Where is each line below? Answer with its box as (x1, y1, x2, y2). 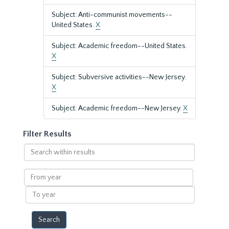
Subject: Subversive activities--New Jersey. (52, 73, 186, 81)
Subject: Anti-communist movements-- (52, 11, 172, 19)
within (23, 154, 44, 163)
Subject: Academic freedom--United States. (52, 42, 187, 50)
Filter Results (23, 129, 72, 139)
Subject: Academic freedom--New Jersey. (52, 104, 183, 112)
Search (23, 144, 46, 152)
